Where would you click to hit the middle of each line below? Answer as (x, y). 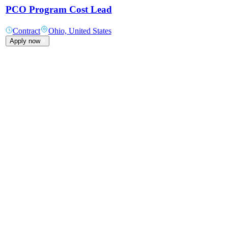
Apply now (25, 41)
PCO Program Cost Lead (59, 10)
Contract (26, 31)
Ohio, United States (80, 31)
